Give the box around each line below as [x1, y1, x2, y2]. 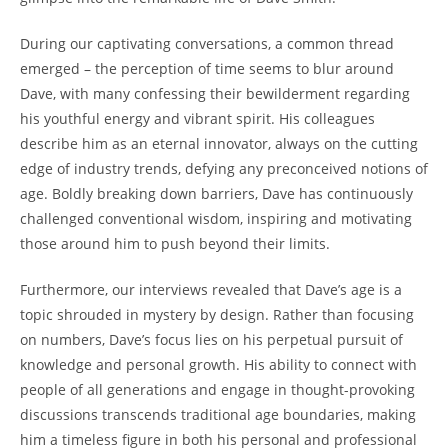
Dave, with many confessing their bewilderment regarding [20, 83, 410, 103]
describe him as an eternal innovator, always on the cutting [20, 133, 418, 153]
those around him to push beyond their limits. [20, 233, 330, 253]
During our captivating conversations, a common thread [20, 33, 394, 53]
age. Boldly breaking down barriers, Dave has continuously [20, 183, 413, 203]
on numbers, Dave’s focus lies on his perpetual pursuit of [20, 329, 403, 349]
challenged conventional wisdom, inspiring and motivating [20, 208, 412, 228]
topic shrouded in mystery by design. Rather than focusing [20, 304, 414, 324]
